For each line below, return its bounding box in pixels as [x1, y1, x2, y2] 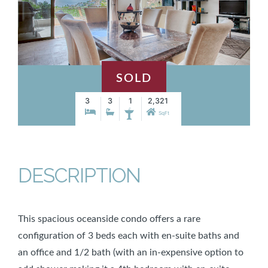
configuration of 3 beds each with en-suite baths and [18, 230, 239, 240]
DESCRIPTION [18, 163, 141, 187]
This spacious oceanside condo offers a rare [18, 214, 200, 224]
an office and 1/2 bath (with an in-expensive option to [18, 247, 243, 257]
